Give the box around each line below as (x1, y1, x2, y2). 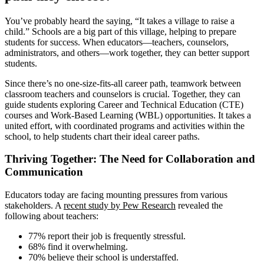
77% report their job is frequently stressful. (28, 231, 186, 242)
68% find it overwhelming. (28, 242, 128, 252)
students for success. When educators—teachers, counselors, (5, 37, 229, 47)
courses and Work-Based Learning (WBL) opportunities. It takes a (5, 110, 251, 120)
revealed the (176, 200, 223, 211)
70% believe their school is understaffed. (28, 252, 179, 263)
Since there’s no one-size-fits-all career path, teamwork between (5, 78, 241, 88)
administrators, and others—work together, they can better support (5, 47, 249, 58)
